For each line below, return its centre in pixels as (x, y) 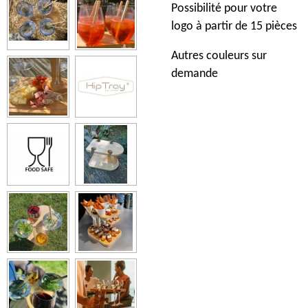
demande (195, 74)
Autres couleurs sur (219, 56)
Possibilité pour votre (224, 8)
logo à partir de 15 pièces (234, 26)
